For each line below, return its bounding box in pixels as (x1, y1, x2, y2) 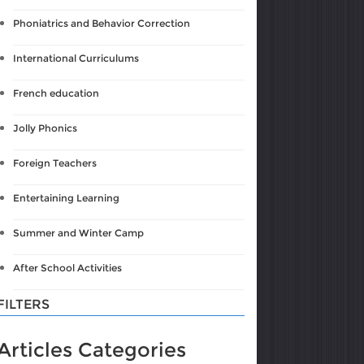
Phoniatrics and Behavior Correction (13, 17, 191, 29)
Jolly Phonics (13, 122, 78, 134)
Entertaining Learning (13, 192, 120, 204)
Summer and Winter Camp (13, 227, 145, 239)
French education (13, 87, 100, 99)
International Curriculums (13, 52, 140, 64)
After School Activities (13, 262, 123, 274)
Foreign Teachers (13, 157, 97, 169)
